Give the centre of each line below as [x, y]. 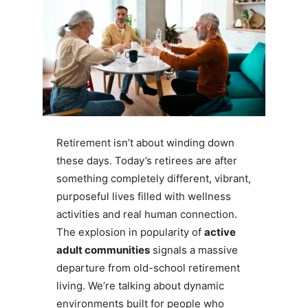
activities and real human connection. [146, 214]
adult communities [103, 250]
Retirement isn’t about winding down [145, 143]
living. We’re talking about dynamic [140, 286]
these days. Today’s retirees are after [146, 161]
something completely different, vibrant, [153, 179]
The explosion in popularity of [130, 232]
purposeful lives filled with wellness [143, 197]
